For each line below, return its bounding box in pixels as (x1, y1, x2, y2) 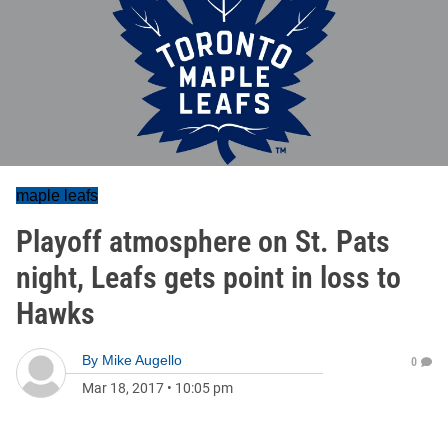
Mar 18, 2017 (82, 380, 164, 396)
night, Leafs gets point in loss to (16, 260, 401, 295)
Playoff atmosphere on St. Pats (16, 224, 390, 259)
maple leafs (16, 187, 98, 204)
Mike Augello (102, 352, 182, 368)
